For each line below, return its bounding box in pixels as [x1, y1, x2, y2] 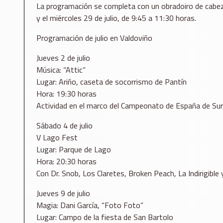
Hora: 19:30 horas [36, 88, 97, 100]
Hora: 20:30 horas [36, 155, 97, 168]
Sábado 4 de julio [36, 119, 93, 132]
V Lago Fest [36, 131, 78, 144]
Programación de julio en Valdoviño [36, 32, 152, 44]
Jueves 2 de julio [36, 52, 90, 64]
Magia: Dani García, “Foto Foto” [36, 199, 143, 212]
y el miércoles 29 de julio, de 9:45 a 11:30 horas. [36, 12, 196, 24]
